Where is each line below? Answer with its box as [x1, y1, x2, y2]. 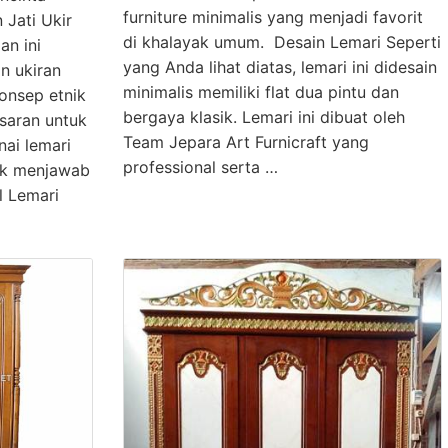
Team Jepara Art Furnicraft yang [122, 132, 369, 153]
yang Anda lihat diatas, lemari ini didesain [122, 57, 437, 78]
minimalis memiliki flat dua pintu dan [122, 82, 399, 103]
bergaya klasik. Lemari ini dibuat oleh [122, 107, 405, 128]
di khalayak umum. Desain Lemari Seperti [122, 32, 441, 53]
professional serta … [122, 157, 278, 178]
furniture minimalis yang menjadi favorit [122, 7, 423, 28]
